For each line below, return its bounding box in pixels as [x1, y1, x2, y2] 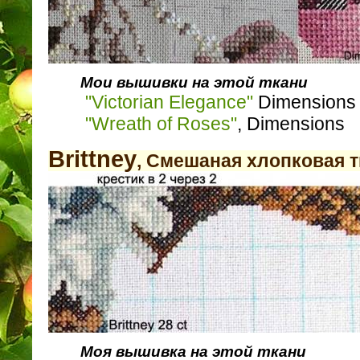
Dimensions [253, 92, 356, 113]
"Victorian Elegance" [85, 92, 253, 113]
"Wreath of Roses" [85, 113, 237, 135]
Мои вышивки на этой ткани [80, 74, 308, 92]
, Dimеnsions [237, 113, 345, 135]
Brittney [48, 145, 137, 172]
